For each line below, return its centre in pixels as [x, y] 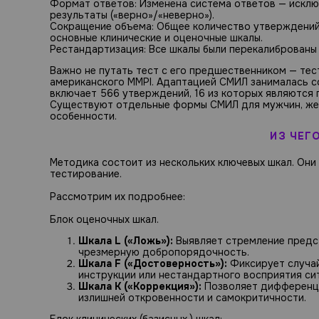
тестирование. [86, 173]
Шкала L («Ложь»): [126, 240]
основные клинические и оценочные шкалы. [156, 38]
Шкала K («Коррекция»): [140, 286]
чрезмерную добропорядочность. [164, 252]
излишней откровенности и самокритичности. [192, 297]
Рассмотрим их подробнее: [117, 196]
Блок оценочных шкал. [104, 219]
